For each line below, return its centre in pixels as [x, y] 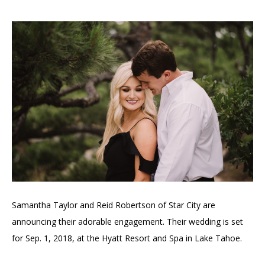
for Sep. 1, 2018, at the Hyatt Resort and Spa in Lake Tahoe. [127, 238]
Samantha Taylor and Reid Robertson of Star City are [114, 205]
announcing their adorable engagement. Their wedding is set [127, 221]
